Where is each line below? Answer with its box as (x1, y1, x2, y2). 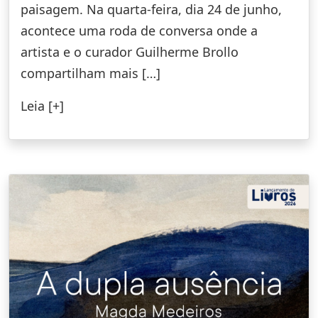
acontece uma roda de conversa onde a (21, 21, 258, 39)
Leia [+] (21, 97, 64, 114)
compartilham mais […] (21, 64, 160, 82)
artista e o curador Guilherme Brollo (21, 43, 238, 60)
